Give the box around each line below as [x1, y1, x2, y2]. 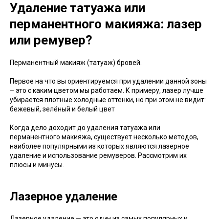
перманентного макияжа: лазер [10, 17, 202, 32]
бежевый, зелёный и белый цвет [10, 105, 115, 113]
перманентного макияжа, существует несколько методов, [10, 133, 198, 141]
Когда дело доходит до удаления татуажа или [10, 124, 160, 132]
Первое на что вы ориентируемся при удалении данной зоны [10, 77, 207, 86]
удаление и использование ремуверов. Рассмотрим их [10, 152, 187, 160]
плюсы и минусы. [10, 161, 64, 169]
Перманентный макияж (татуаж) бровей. [10, 59, 142, 67]
